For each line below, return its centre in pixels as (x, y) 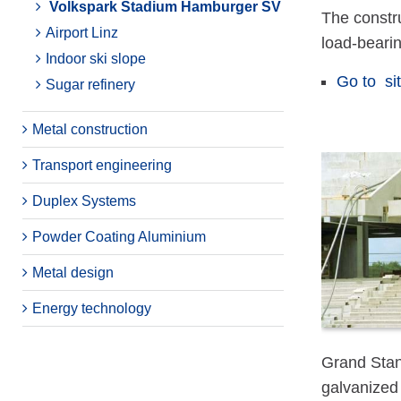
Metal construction (90, 129)
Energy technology (92, 308)
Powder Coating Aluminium (119, 237)
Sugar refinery (90, 85)
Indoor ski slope (96, 59)
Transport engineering (102, 165)
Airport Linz (82, 33)
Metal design (73, 273)
